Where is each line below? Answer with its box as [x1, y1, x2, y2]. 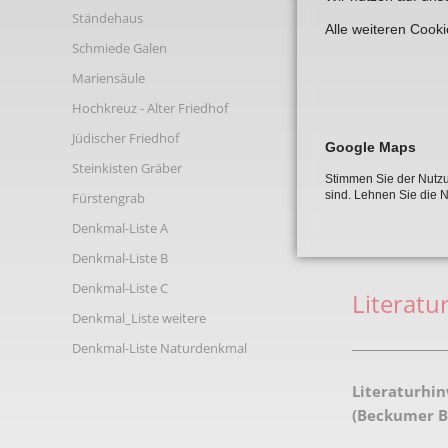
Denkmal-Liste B [72, 249, 168, 268]
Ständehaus [72, 9, 143, 28]
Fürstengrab [72, 189, 145, 208]
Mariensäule [72, 69, 145, 88]
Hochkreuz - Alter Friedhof [72, 99, 228, 118]
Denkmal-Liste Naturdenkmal [72, 339, 247, 358]
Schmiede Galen [72, 39, 167, 58]
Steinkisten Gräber [72, 159, 182, 178]
